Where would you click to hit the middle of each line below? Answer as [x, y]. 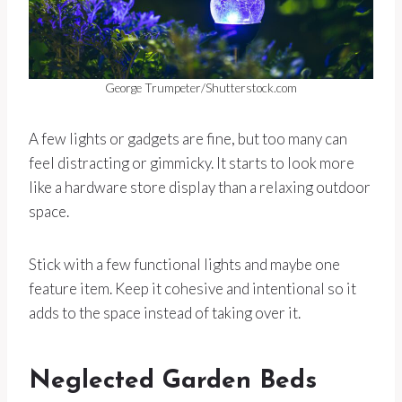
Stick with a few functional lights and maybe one [184, 264]
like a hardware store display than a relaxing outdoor [200, 187]
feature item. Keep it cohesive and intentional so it [192, 288]
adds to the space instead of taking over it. [165, 312]
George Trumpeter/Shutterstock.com [201, 87]
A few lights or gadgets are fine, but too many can [188, 138]
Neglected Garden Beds [173, 381]
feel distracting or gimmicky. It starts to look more [192, 162]
